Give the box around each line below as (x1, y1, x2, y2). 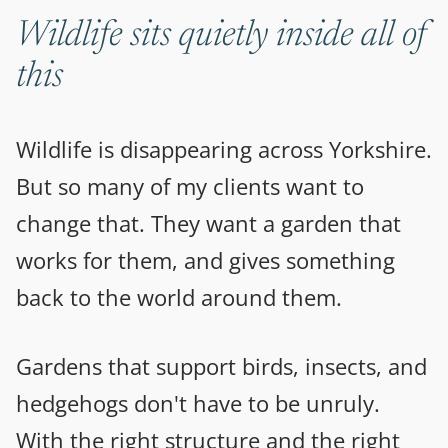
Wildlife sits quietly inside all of (16, 19, 426, 56)
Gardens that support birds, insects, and (16, 351, 427, 382)
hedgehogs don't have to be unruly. (16, 388, 380, 419)
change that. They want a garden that (16, 208, 401, 239)
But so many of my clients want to (16, 171, 364, 202)
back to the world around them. (16, 282, 342, 313)
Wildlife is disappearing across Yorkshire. (16, 134, 432, 165)
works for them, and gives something (16, 245, 395, 276)
